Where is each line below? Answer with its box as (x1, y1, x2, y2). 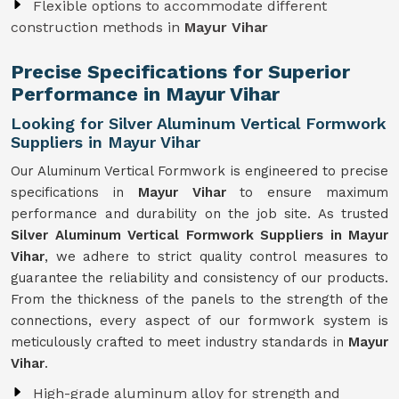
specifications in (11, 184, 138, 200)
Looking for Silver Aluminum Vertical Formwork (11, 114, 387, 133)
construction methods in (11, 19, 184, 36)
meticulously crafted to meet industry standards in (11, 334, 348, 350)
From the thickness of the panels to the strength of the (11, 291, 388, 307)
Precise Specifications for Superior (11, 61, 350, 83)
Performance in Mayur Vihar (11, 83, 280, 105)
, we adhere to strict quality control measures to (45, 248, 388, 265)
